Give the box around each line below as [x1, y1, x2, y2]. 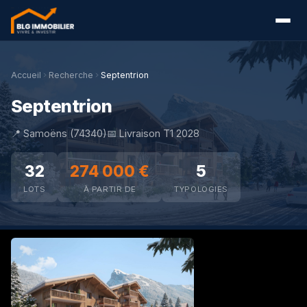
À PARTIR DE [83, 184, 136, 194]
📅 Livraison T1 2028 [107, 127, 199, 139]
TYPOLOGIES [174, 184, 229, 194]
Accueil [11, 70, 41, 80]
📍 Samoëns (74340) [11, 127, 107, 139]
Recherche [49, 70, 93, 80]
